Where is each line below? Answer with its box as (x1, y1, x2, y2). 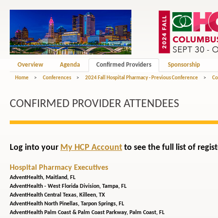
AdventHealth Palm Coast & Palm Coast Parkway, (10, 210, 129, 216)
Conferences (43, 75, 71, 81)
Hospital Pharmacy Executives (10, 164, 108, 172)
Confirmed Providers (96, 62, 151, 68)
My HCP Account (60, 143, 122, 153)
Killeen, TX (79, 192, 105, 199)
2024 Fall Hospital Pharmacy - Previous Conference (85, 75, 198, 81)
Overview (18, 62, 43, 68)
